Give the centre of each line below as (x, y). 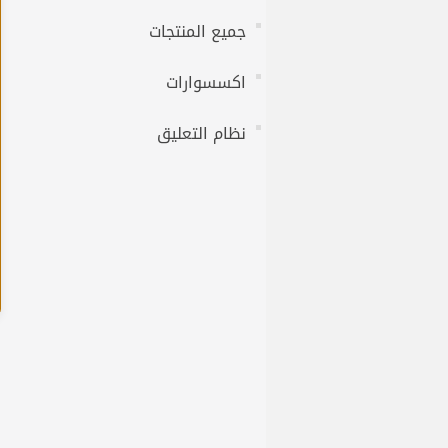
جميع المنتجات (197, 32)
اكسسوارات (206, 83)
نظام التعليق (201, 134)
